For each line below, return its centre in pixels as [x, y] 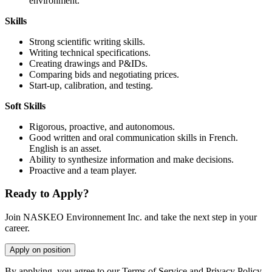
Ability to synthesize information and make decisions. [131, 159]
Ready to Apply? [47, 194]
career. [17, 228]
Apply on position [40, 250]
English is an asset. [65, 148]
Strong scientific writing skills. [87, 41]
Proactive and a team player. [83, 170]
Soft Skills [25, 106]
